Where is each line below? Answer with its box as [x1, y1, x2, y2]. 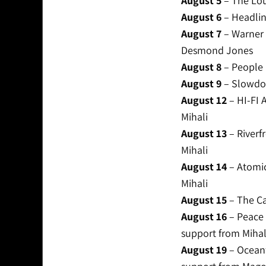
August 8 [180, 60, 221, 74]
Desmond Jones [180, 43, 253, 58]
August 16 [180, 210, 227, 224]
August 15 [180, 193, 227, 207]
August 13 [180, 126, 227, 141]
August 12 [180, 93, 227, 107]
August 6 [180, 10, 221, 24]
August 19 [180, 243, 227, 257]
